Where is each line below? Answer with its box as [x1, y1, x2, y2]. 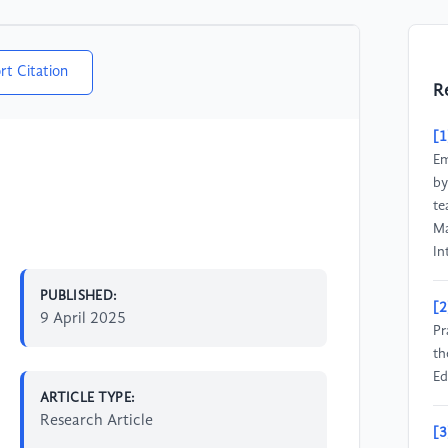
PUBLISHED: [40, 288, 118, 303]
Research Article [40, 412, 153, 429]
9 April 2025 [40, 310, 126, 327]
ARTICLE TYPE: [40, 390, 136, 405]
